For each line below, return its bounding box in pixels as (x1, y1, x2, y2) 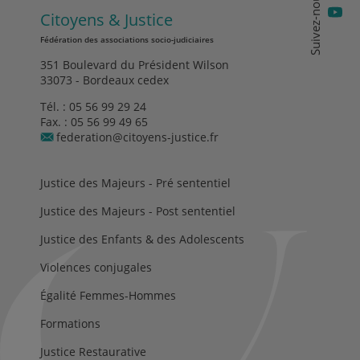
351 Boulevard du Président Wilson (40, 56, 229, 72)
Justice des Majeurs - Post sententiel (40, 202, 235, 219)
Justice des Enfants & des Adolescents (40, 231, 244, 247)
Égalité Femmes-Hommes (40, 287, 176, 303)
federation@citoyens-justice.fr (56, 129, 219, 145)
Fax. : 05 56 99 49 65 (40, 113, 148, 129)
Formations (40, 315, 100, 331)
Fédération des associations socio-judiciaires (40, 33, 214, 45)
